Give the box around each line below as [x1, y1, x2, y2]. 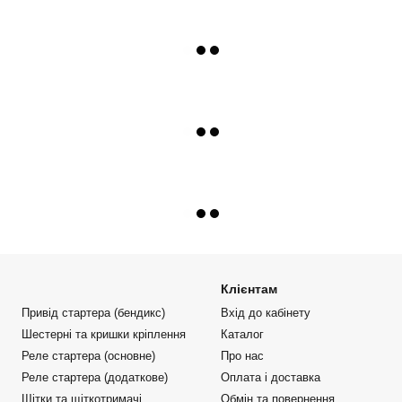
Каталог [220, 328, 264, 341]
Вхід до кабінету [220, 306, 310, 319]
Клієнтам [220, 282, 277, 296]
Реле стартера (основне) [21, 349, 155, 363]
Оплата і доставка [220, 371, 320, 384]
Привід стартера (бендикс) [21, 306, 165, 319]
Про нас [220, 349, 264, 363]
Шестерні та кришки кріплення [21, 328, 186, 341]
